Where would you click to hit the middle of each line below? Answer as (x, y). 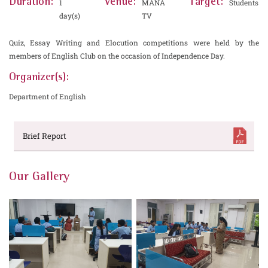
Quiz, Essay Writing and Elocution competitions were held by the (134, 42)
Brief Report (45, 136)
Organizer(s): (39, 77)
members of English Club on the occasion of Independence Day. (117, 56)
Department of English (48, 96)
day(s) (70, 16)
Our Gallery (39, 177)
